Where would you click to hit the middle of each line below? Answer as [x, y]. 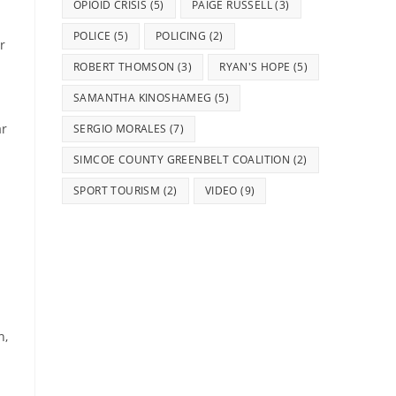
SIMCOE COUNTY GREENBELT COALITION [182, 160]
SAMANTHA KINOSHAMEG [143, 98]
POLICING [181, 36]
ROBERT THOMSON [124, 67]
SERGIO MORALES [120, 129]
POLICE [92, 36]
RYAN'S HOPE [255, 67]
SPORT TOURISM [117, 191]
